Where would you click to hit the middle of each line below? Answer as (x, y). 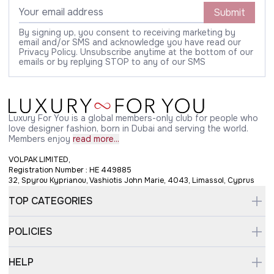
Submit (229, 13)
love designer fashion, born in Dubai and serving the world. (128, 129)
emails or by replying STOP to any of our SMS (112, 62)
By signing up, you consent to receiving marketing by (127, 33)
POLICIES (31, 232)
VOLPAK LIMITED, (39, 160)
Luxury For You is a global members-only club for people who (133, 118)
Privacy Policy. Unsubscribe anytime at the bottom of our (136, 52)
